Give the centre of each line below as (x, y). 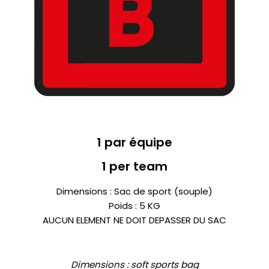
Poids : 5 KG (134, 206)
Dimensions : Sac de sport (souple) (134, 192)
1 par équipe (134, 143)
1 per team (134, 167)
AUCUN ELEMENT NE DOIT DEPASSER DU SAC (134, 220)
